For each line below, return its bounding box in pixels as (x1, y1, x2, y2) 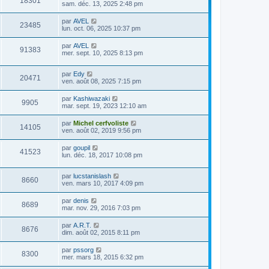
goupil (73, 144, 90, 151)
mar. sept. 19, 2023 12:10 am (62, 101, 147, 109)
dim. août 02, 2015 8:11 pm (62, 228, 140, 236)
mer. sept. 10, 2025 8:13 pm (62, 49, 143, 57)
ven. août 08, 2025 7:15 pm (62, 77, 141, 85)
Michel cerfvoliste (73, 119, 128, 127)
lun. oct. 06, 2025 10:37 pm (62, 25, 141, 32)
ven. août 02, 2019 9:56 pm (62, 126, 141, 134)
